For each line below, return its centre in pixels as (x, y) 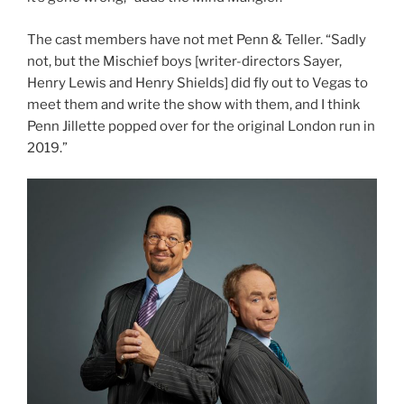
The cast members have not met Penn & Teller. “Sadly (197, 39)
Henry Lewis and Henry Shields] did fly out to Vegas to (197, 83)
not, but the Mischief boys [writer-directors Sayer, (184, 61)
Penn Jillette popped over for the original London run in (201, 126)
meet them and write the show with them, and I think (193, 104)
